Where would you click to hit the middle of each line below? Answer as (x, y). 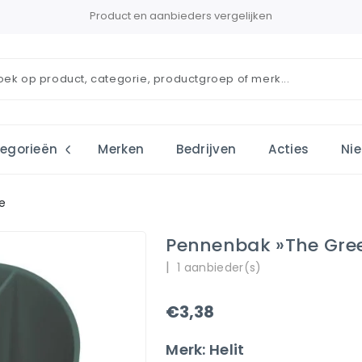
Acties (289, 149)
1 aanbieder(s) (219, 267)
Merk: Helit (205, 349)
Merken (121, 149)
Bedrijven (206, 149)
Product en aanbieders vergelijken (181, 16)
